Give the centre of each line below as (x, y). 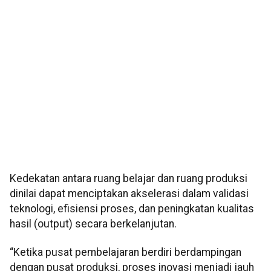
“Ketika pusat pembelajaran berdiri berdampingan (126, 253)
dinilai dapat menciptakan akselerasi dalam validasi (129, 194)
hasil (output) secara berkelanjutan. (93, 224)
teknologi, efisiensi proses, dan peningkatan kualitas (132, 209)
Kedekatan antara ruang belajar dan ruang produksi (129, 179)
